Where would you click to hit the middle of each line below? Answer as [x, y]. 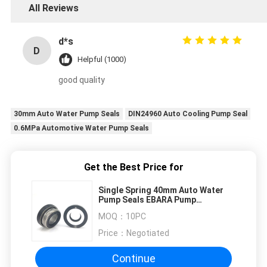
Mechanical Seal [131, 209]
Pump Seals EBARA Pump [147, 200]
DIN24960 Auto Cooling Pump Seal [187, 114]
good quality [81, 80]
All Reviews [53, 8]
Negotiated [148, 233]
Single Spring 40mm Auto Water [161, 190]
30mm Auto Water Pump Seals [66, 114]
